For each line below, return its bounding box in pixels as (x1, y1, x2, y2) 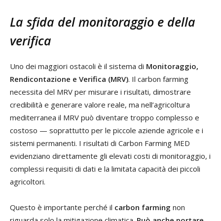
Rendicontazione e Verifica (10, 74, 106, 84)
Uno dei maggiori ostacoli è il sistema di (10, 61, 146, 72)
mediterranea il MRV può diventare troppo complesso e (10, 112, 199, 123)
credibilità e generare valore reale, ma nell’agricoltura (10, 100, 190, 110)
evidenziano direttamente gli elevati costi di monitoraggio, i (10, 151, 211, 161)
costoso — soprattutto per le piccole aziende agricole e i (10, 125, 203, 136)
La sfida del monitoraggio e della (10, 13, 195, 31)
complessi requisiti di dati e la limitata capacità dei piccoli (10, 164, 200, 174)
